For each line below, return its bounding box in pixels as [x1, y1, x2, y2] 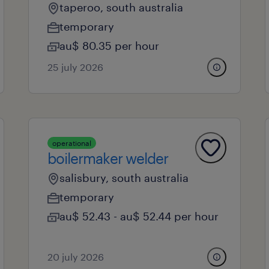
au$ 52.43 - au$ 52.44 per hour [59, 210, 219, 223]
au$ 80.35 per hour [59, 39, 159, 52]
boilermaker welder [47, 150, 168, 167]
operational [52, 139, 91, 147]
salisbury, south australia [59, 171, 189, 184]
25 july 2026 [47, 61, 103, 73]
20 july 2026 [47, 251, 104, 262]
